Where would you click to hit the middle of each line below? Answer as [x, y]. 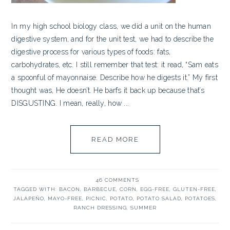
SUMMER [143, 208]
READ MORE [115, 139]
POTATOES [200, 198]
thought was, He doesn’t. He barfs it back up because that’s [108, 90]
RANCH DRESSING [100, 208]
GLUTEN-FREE [194, 189]
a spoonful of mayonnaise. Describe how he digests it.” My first [115, 78]
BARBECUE [100, 189]
